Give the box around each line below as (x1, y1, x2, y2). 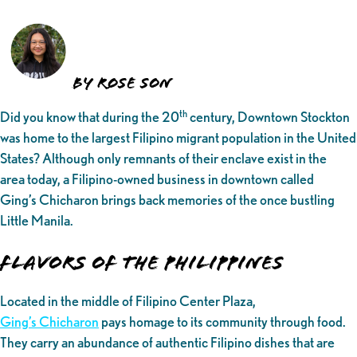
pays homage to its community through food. (99, 312, 346, 330)
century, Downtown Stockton (187, 108, 350, 126)
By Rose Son (73, 73, 172, 92)
